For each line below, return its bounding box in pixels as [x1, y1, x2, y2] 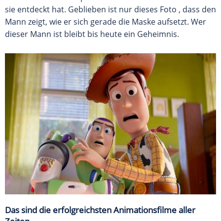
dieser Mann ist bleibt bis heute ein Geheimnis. [5, 29, 179, 40]
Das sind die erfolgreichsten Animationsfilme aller [5, 204, 195, 216]
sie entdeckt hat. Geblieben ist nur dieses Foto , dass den [5, 4, 216, 15]
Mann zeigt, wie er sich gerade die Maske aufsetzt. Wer [5, 16, 206, 28]
